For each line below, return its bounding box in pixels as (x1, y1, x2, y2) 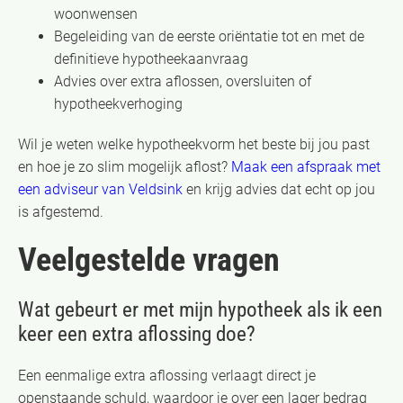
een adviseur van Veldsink (18, 180, 183, 198)
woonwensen (54, 4, 138, 22)
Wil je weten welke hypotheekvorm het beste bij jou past (18, 135, 370, 153)
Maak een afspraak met (231, 157, 381, 175)
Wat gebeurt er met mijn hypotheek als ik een (18, 297, 382, 322)
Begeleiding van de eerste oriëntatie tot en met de (54, 27, 364, 45)
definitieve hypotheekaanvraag (54, 49, 248, 67)
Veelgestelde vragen (18, 240, 280, 279)
